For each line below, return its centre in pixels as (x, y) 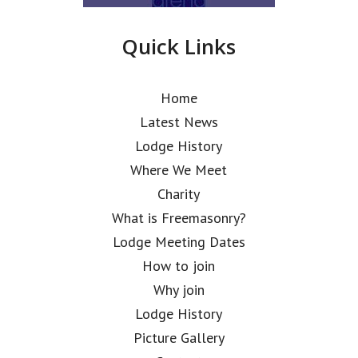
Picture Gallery (179, 338)
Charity (179, 194)
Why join (179, 290)
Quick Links (179, 46)
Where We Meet (179, 170)
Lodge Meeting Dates (179, 242)
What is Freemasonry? (179, 218)
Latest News (179, 122)
